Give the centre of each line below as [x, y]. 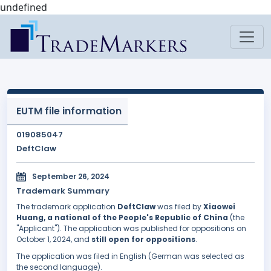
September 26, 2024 [71, 177]
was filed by [179, 207]
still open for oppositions [143, 240]
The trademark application [67, 207]
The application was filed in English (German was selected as [130, 256]
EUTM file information [69, 111]
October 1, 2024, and [54, 240]
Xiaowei [219, 207]
